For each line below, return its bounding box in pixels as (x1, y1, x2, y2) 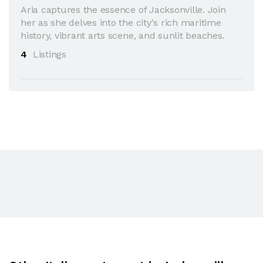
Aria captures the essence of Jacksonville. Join (21, 4, 226, 15)
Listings (32, 48, 66, 60)
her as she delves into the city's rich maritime (21, 16, 221, 28)
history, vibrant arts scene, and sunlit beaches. (21, 29, 225, 41)
